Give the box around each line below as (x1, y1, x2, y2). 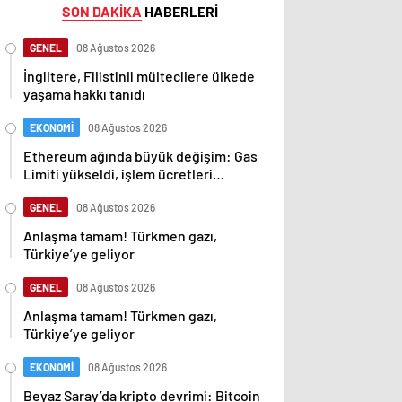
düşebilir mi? (23, 183, 104, 200)
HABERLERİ (142, 3, 218, 20)
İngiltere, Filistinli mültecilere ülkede (23, 67, 255, 84)
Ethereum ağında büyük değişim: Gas (23, 147, 258, 164)
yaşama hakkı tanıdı (23, 85, 145, 102)
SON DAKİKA (62, 3, 142, 20)
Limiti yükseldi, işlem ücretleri (23, 165, 213, 182)
